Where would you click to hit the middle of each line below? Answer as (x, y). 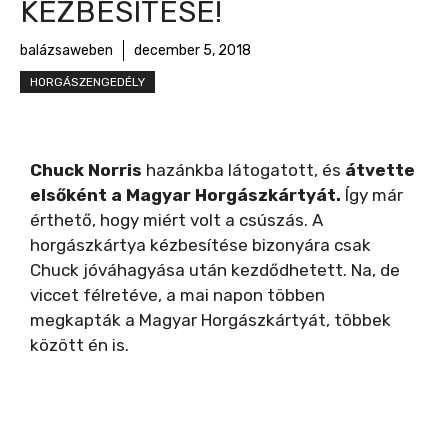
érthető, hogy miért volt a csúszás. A (176, 220)
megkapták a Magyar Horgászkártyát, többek (210, 320)
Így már (372, 195)
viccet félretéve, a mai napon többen (177, 295)
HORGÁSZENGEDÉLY (87, 82)
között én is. (79, 345)
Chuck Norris (86, 170)
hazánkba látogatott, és (243, 170)
